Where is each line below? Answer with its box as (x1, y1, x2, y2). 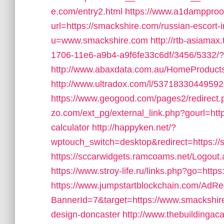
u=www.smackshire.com (51, 35, 148, 45)
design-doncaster (51, 209, 120, 219)
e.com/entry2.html (51, 6, 122, 16)
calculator (51, 122, 89, 132)
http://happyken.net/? (92, 122, 176, 132)
